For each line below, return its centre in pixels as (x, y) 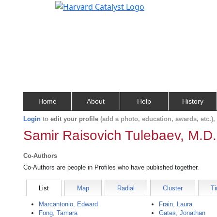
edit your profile (74, 119)
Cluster (173, 188)
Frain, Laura (176, 204)
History (193, 101)
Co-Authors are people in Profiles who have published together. (111, 167)
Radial (126, 188)
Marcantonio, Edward (68, 204)
